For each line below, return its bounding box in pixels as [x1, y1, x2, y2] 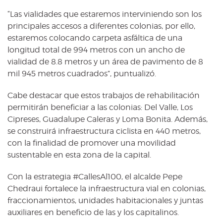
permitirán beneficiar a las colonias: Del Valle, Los [7, 102, 193, 112]
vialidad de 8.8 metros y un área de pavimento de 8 [7, 56, 203, 66]
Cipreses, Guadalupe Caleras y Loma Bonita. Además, [7, 114, 208, 124]
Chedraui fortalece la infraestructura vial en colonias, [7, 183, 206, 193]
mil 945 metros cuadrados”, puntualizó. [7, 68, 158, 78]
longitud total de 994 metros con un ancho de [7, 45, 185, 55]
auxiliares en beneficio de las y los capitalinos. [7, 207, 179, 217]
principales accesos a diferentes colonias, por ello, [7, 21, 195, 31]
